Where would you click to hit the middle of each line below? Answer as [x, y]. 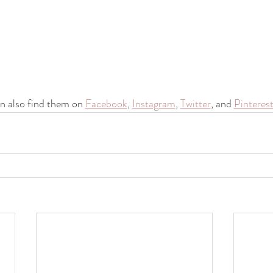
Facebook [106, 104]
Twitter [195, 104]
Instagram [154, 104]
